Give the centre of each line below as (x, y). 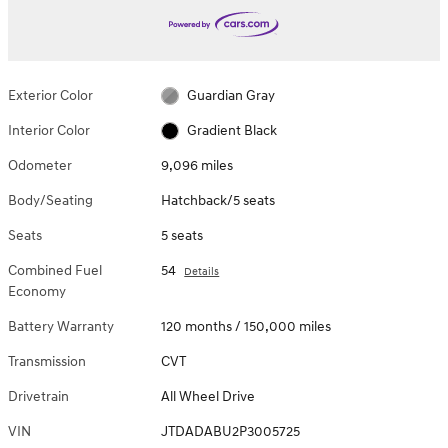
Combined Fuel (55, 270)
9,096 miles (197, 165)
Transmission (47, 361)
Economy (37, 291)
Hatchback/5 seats (218, 200)
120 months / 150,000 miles (246, 326)
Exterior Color (50, 95)
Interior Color (49, 130)
